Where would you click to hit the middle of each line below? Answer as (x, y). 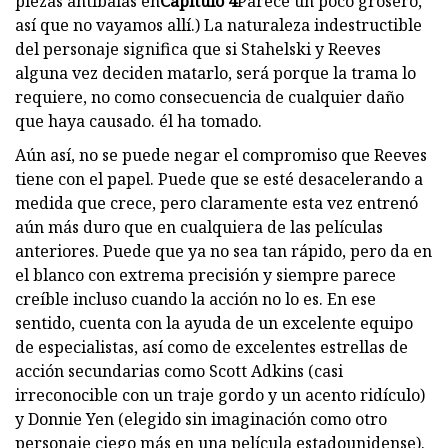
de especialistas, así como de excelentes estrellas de (211, 346)
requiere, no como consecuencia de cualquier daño (209, 96)
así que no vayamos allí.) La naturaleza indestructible (218, 24)
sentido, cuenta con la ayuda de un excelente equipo (214, 322)
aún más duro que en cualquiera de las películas (199, 226)
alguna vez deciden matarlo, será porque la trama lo (215, 72)
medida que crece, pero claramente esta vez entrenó (216, 202)
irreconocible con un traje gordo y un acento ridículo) (220, 394)
